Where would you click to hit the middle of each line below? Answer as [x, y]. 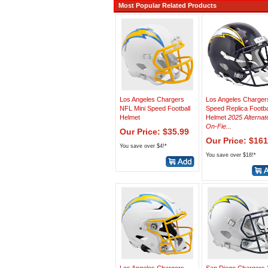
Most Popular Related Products [166, 5]
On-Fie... [219, 126]
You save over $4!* [143, 146]
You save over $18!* [231, 155]
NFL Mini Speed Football [155, 108]
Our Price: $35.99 [154, 132]
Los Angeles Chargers [152, 99]
